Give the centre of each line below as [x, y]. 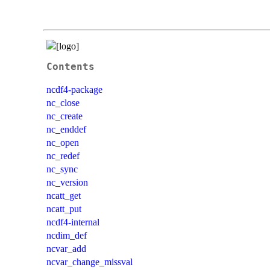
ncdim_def [67, 235]
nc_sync [62, 169]
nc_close [63, 102]
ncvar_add [66, 248]
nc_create [64, 116]
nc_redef [63, 155]
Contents [71, 67]
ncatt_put [64, 209]
